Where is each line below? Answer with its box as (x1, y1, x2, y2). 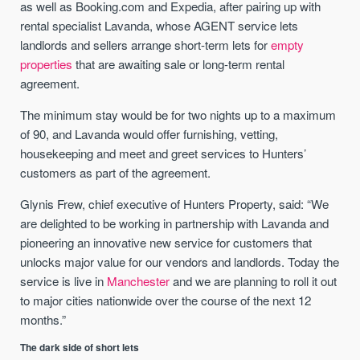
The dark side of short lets (20, 341, 140, 355)
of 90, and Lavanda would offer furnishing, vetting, (20, 125, 279, 142)
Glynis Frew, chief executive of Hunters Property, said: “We (20, 195, 329, 213)
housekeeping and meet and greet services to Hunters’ (20, 144, 307, 162)
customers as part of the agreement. (20, 163, 211, 181)
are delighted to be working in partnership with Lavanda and (20, 215, 329, 232)
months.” (20, 311, 67, 329)
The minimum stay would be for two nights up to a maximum (20, 105, 337, 123)
